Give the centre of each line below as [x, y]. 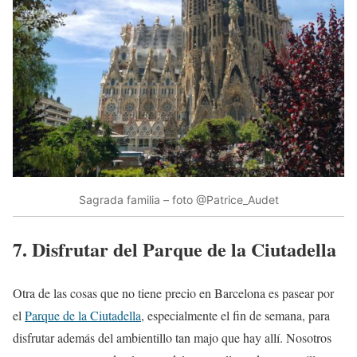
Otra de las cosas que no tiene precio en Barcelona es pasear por [173, 292]
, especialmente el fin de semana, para [235, 315]
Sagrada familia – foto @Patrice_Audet [178, 199]
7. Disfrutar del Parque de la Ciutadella [175, 249]
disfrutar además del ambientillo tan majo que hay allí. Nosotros [172, 337]
